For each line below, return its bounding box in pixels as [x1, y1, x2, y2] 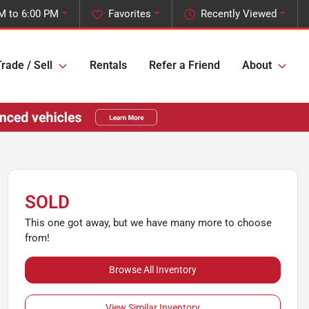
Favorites [108, 8, 152, 20]
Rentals [90, 59, 127, 72]
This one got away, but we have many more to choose [24, 216, 272, 229]
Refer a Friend [149, 59, 220, 72]
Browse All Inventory [108, 263, 197, 275]
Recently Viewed [201, 8, 277, 20]
